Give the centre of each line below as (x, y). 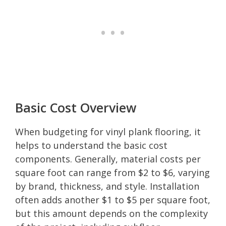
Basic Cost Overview (76, 107)
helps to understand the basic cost (91, 145)
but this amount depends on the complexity (111, 213)
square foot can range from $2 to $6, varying (112, 172)
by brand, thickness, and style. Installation (107, 186)
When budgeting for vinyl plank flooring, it (108, 131)
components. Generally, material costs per (108, 159)
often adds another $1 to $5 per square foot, (113, 200)
